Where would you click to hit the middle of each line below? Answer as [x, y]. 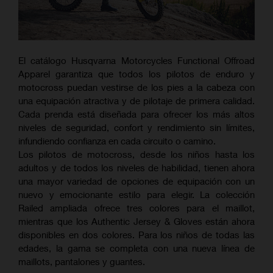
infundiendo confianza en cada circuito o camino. [117, 141]
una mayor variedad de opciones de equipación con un [136, 181]
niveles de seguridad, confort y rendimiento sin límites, [136, 128]
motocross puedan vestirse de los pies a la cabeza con [136, 87]
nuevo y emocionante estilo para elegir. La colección [136, 195]
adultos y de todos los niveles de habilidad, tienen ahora [136, 168]
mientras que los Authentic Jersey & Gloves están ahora [136, 222]
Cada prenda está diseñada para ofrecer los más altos [136, 114]
